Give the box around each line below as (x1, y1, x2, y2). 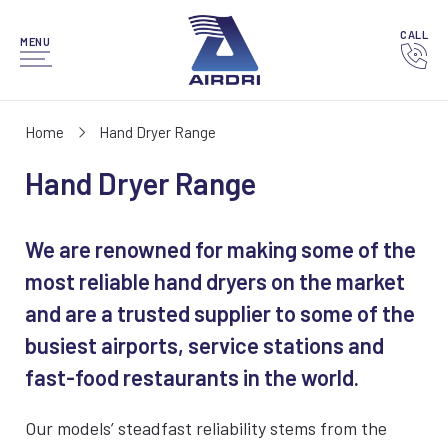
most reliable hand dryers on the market (25, 268, 405, 294)
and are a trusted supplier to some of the (25, 300, 415, 326)
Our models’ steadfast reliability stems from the (25, 417, 387, 439)
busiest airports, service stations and (25, 332, 384, 358)
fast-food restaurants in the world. (25, 364, 359, 390)
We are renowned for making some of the (25, 236, 416, 262)
